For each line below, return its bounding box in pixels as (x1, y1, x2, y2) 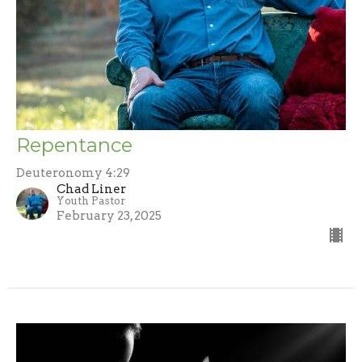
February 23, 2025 (57, 208, 162, 223)
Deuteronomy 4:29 (16, 165, 130, 180)
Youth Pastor (57, 194, 125, 207)
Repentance (16, 133, 133, 157)
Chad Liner (57, 181, 126, 196)
